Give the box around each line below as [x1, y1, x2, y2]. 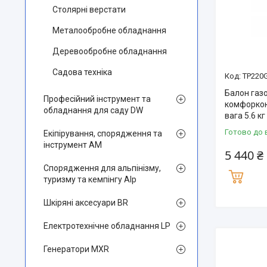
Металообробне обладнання [52, 26, 166, 35]
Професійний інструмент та [44, 94, 151, 104]
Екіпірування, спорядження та [44, 129, 162, 138]
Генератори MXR [44, 244, 109, 254]
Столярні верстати [52, 5, 126, 14]
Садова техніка [52, 67, 112, 77]
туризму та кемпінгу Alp [44, 175, 136, 184]
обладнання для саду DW [44, 105, 143, 115]
